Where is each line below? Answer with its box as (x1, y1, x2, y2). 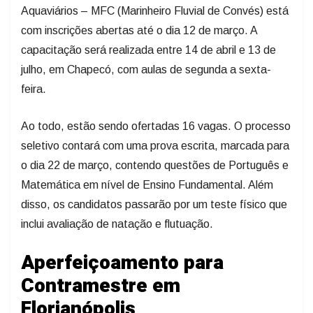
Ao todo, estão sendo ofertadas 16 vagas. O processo (21, 120, 291, 133)
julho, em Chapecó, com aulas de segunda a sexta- (21, 64, 271, 76)
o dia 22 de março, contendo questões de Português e (21, 159, 289, 172)
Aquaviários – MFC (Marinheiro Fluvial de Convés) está (21, 5, 289, 17)
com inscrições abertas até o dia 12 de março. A (21, 24, 257, 37)
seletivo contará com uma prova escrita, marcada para (21, 140, 289, 152)
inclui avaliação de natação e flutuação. (21, 218, 213, 231)
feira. (21, 83, 46, 96)
